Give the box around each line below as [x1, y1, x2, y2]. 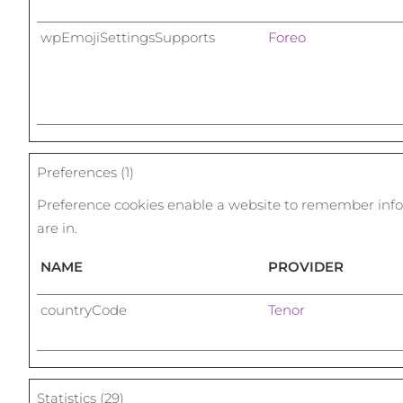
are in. [37, 219, 77, 237]
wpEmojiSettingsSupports [40, 29, 215, 46]
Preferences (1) [37, 164, 134, 181]
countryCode [40, 301, 127, 318]
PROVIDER [268, 258, 344, 275]
